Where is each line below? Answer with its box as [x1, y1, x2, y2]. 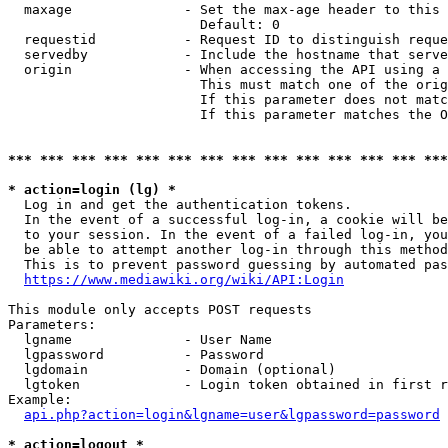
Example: [8, 392, 72, 407]
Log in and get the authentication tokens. [8, 197, 360, 212]
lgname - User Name [8, 332, 272, 347]
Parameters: [8, 317, 96, 332]
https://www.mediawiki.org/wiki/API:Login [24, 272, 344, 287]
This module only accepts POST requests [8, 302, 312, 317]
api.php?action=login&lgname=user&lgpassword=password [24, 407, 440, 422]
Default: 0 [8, 17, 280, 32]
